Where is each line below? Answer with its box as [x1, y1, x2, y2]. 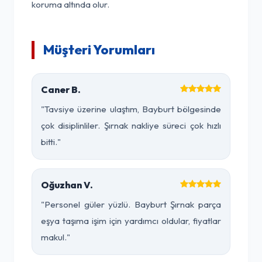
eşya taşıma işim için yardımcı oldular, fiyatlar [41, 215, 221, 226]
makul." [41, 232, 70, 243]
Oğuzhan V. [41, 179, 93, 191]
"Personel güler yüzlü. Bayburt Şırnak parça [41, 199, 221, 210]
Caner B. [41, 84, 81, 95]
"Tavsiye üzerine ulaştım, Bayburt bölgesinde [41, 104, 221, 115]
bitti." [41, 136, 61, 147]
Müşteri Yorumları [43, 42, 155, 58]
